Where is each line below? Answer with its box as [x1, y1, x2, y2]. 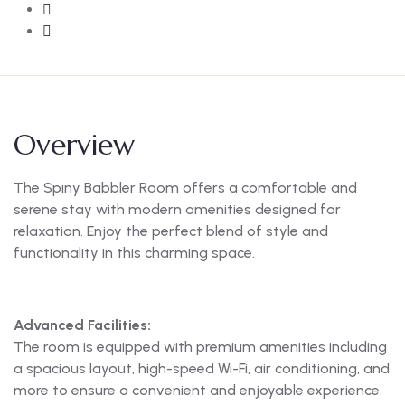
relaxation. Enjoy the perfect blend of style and [14, 221, 328, 240]
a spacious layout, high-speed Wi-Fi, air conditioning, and [14, 359, 390, 377]
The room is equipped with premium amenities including [14, 337, 387, 355]
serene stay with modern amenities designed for [14, 200, 341, 218]
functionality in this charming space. [14, 243, 255, 261]
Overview [14, 126, 135, 163]
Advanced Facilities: [14, 316, 151, 334]
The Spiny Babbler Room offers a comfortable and [14, 178, 357, 196]
